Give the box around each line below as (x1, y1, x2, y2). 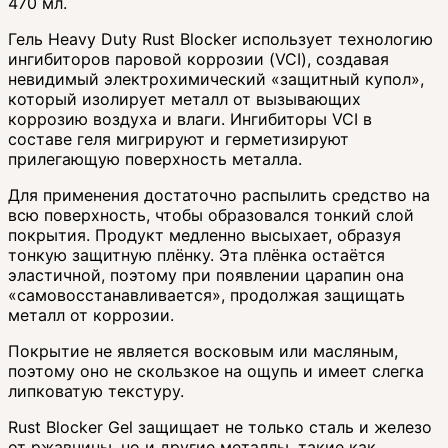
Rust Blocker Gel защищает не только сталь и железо (8, 416, 432, 437)
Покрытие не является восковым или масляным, (8, 340, 398, 361)
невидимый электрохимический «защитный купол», (8, 68, 424, 89)
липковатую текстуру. (8, 380, 184, 401)
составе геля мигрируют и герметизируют (8, 128, 349, 149)
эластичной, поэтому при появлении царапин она (8, 264, 404, 285)
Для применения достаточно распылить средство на (8, 184, 430, 205)
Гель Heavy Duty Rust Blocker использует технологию (8, 28, 433, 49)
